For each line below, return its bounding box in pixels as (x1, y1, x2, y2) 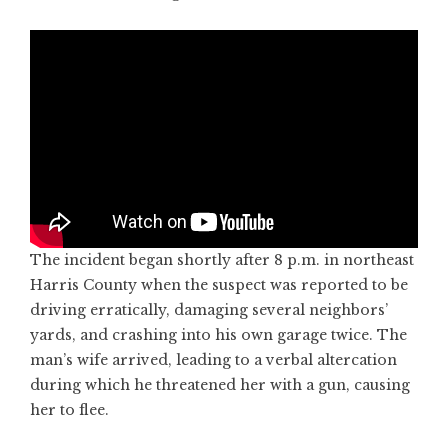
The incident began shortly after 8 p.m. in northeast (30, 251, 414, 270)
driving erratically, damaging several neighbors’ (30, 301, 388, 320)
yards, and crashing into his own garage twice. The (30, 326, 407, 345)
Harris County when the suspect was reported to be (30, 276, 408, 295)
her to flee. (30, 401, 109, 420)
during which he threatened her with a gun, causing (30, 376, 410, 395)
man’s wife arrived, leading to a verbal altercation (30, 351, 397, 370)
